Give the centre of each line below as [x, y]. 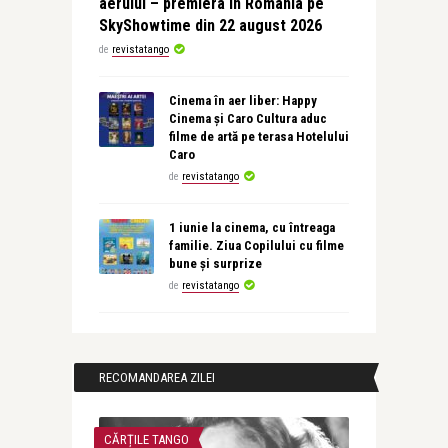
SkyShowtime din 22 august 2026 [210, 25]
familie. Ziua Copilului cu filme [256, 245]
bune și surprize [215, 263]
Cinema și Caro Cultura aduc [247, 118]
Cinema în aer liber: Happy [242, 100]
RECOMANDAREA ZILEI [156, 377]
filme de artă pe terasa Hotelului [258, 136]
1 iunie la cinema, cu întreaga [251, 227]
